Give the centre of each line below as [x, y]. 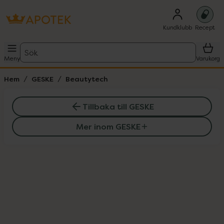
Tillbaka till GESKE [118, 106]
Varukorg [208, 58]
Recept [205, 27]
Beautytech [87, 79]
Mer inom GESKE [108, 126]
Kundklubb [177, 27]
